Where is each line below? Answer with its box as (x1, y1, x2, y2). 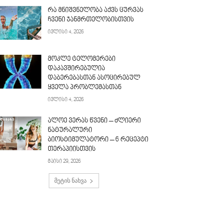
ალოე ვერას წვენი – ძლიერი (48, 117, 141, 124)
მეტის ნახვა (54, 176, 87, 185)
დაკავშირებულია (48, 65, 106, 72)
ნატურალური (48, 126, 93, 134)
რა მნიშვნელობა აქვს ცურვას (48, 6, 144, 14)
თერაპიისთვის (48, 145, 96, 153)
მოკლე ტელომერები (48, 55, 116, 63)
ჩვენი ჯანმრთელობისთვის (48, 16, 134, 23)
